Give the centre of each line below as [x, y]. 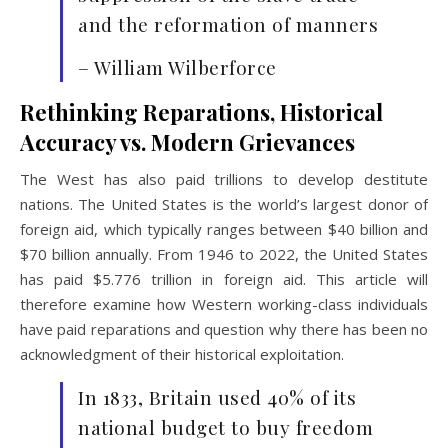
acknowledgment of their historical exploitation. [182, 353]
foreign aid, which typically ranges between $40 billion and [224, 228]
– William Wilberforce [177, 66]
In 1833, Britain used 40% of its [217, 396]
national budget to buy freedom [225, 426]
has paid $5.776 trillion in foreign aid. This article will [224, 278]
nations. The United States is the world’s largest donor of [224, 203]
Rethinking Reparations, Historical [201, 111]
